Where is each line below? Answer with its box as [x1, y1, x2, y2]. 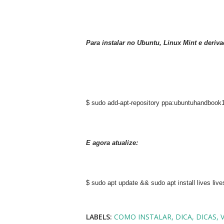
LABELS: [86, 212, 112, 221]
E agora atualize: [86, 139, 138, 146]
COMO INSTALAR [114, 212, 171, 221]
